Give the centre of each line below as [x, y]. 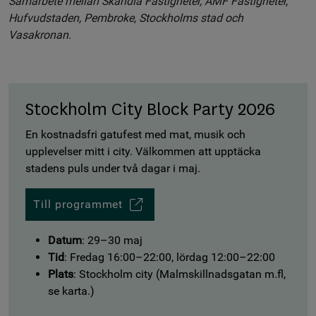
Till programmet [78, 204]
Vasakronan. [40, 35]
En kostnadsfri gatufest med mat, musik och [135, 134]
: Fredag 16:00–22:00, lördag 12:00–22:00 [171, 257]
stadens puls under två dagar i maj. [113, 168]
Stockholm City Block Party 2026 [150, 110]
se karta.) [73, 291]
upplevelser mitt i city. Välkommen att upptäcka [143, 151]
